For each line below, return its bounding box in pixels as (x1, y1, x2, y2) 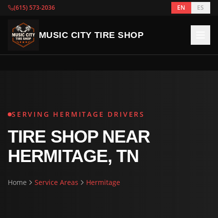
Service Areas (35, 178, 78, 187)
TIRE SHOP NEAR (8, 127, 150, 146)
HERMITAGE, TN (8, 146, 139, 166)
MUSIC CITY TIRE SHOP (39, 30, 144, 40)
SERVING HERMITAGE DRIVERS (12, 109, 145, 119)
